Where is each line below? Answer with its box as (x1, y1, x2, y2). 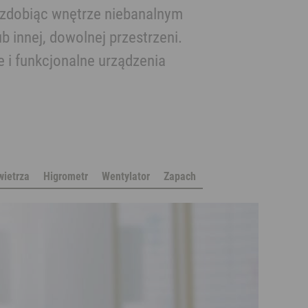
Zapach (163, 170, 196, 183)
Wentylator (101, 170, 150, 183)
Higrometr (43, 170, 88, 183)
